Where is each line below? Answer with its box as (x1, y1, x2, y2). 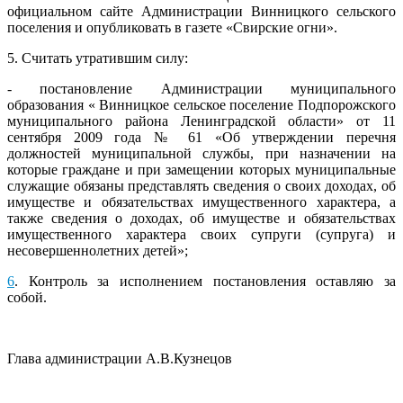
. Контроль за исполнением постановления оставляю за (14, 273, 396, 290)
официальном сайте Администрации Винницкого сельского (7, 4, 396, 20)
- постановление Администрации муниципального (7, 81, 396, 97)
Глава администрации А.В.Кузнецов (7, 351, 232, 367)
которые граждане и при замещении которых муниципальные (7, 162, 396, 178)
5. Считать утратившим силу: (7, 50, 188, 67)
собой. (7, 290, 47, 306)
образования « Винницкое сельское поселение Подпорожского (7, 97, 396, 113)
